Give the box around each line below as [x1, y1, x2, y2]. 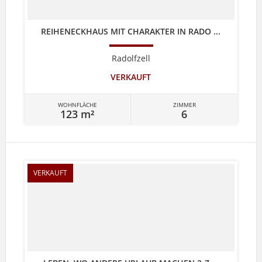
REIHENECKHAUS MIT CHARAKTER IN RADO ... [41, 25, 221, 37]
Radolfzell [111, 52, 150, 64]
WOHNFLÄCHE [57, 100, 97, 109]
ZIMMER [173, 100, 196, 109]
